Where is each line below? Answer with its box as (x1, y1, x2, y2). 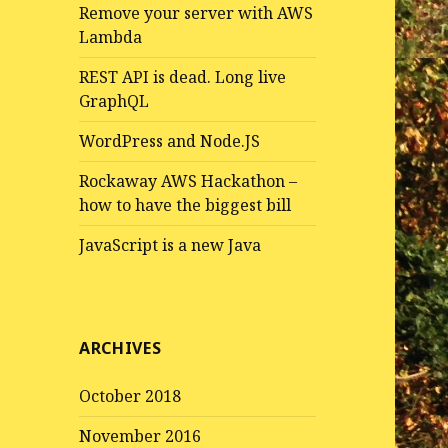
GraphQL (79, 90, 150, 113)
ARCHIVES (79, 337, 162, 360)
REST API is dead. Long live (79, 66, 287, 89)
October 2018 (79, 385, 182, 408)
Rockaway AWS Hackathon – (79, 170, 298, 193)
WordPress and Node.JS (79, 130, 261, 153)
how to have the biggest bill (79, 194, 292, 217)
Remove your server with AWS (79, 2, 314, 25)
